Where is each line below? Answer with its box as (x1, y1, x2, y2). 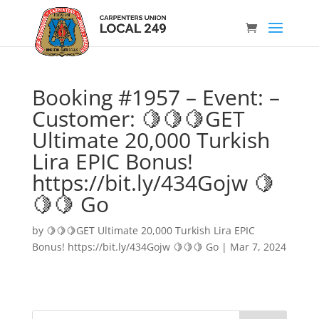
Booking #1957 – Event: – (31, 83, 280, 112)
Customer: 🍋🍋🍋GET (31, 104, 245, 133)
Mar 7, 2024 (229, 240, 286, 253)
